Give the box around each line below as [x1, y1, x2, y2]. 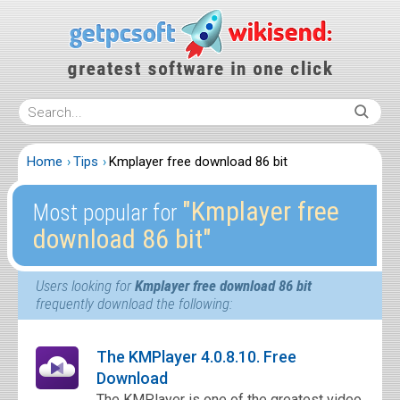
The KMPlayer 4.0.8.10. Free [96, 347, 296, 366]
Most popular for [32, 200, 182, 226]
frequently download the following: [36, 295, 232, 312]
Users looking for [36, 277, 135, 295]
